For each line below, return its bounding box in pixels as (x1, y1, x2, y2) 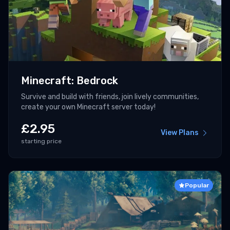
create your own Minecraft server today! (21, 103, 156, 112)
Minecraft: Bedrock (21, 74, 118, 87)
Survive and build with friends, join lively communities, (21, 92, 199, 102)
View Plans (161, 128, 199, 138)
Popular (185, 182, 209, 189)
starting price (21, 138, 62, 145)
